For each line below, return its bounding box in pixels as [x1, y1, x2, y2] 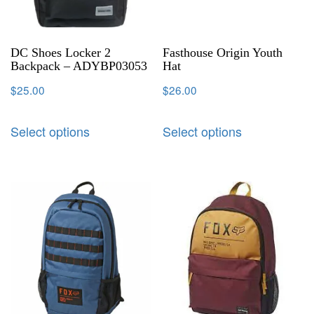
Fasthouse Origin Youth [163, 46, 283, 60]
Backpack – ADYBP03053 [11, 59, 147, 74]
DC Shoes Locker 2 [11, 46, 111, 60]
